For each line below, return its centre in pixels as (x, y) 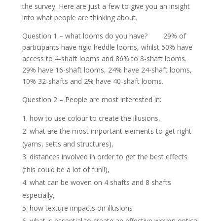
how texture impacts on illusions (81, 208)
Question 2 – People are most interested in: (92, 99)
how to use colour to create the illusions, (95, 118)
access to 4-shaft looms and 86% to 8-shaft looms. (104, 58)
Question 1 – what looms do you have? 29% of (104, 36)
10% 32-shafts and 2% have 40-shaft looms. (92, 81)
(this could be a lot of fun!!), (66, 169)
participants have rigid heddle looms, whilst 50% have (107, 47)
